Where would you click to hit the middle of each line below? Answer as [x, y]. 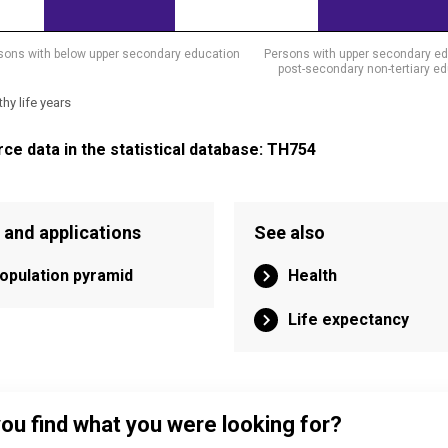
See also [289, 232]
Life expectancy [348, 319]
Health [312, 275]
